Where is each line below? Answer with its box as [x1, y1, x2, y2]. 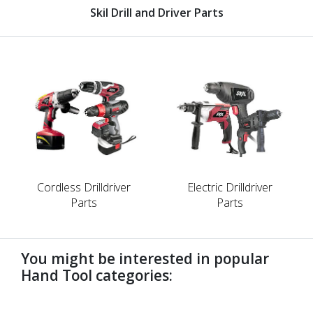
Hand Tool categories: [21, 265, 173, 285]
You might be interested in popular [21, 248, 269, 268]
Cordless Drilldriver [36, 179, 131, 195]
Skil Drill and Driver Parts [89, 4, 224, 20]
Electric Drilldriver [187, 179, 272, 195]
